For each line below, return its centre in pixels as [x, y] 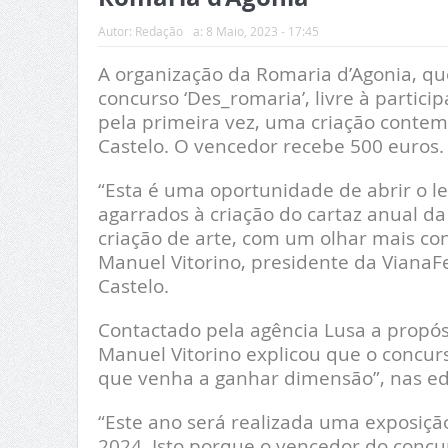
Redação [158, 31]
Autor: [116, 31]
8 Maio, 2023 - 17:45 [262, 31]
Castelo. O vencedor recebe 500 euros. [270, 146]
